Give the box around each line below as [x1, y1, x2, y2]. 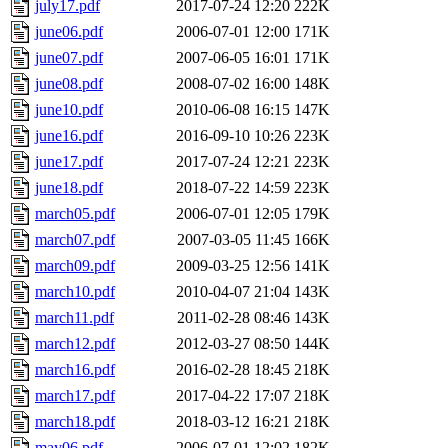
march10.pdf [35, 283, 115, 301]
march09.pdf [35, 257, 115, 275]
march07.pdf [35, 231, 115, 249]
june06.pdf [35, 23, 103, 41]
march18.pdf [35, 413, 115, 431]
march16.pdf [35, 361, 115, 379]
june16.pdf [35, 127, 103, 145]
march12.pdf [35, 335, 115, 353]
